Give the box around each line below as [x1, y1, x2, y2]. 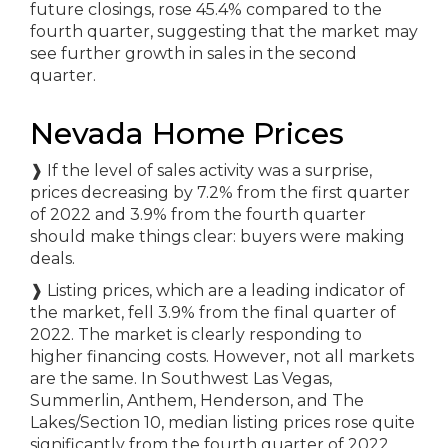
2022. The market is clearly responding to [30, 325, 362, 344]
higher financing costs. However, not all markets [30, 347, 414, 366]
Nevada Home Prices [30, 115, 344, 152]
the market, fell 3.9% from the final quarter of [30, 303, 396, 322]
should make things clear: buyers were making [30, 227, 405, 246]
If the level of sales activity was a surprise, [43, 161, 372, 180]
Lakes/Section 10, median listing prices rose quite [30, 413, 415, 432]
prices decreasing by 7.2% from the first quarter [30, 183, 410, 202]
